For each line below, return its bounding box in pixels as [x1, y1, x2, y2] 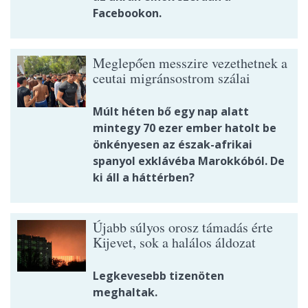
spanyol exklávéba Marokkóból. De [93, 153, 285, 168]
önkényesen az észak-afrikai [93, 137, 252, 152]
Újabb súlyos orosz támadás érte [93, 218, 273, 236]
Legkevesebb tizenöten [93, 268, 224, 283]
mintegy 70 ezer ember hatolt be [93, 120, 276, 135]
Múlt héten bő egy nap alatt [93, 104, 249, 119]
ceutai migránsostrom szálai [93, 69, 250, 87]
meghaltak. [93, 285, 157, 300]
